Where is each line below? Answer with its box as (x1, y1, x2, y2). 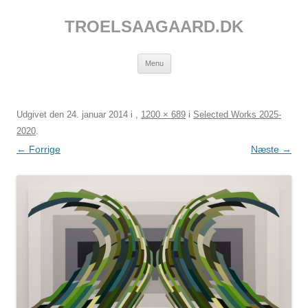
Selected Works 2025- (193, 109, 281, 120)
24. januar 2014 (67, 109, 128, 120)
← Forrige (16, 144, 60, 155)
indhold (16, 18, 47, 29)
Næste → (251, 144, 291, 155)
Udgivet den (16, 109, 67, 120)
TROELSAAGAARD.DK (65, 17, 243, 36)
